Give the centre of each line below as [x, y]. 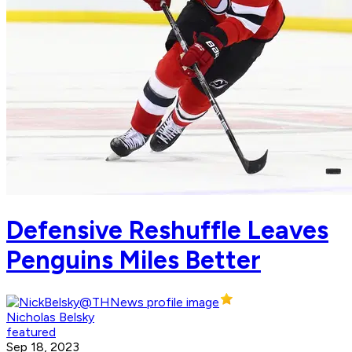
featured [31, 332]
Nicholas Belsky [50, 317]
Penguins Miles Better [134, 260]
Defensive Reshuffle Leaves [167, 230]
